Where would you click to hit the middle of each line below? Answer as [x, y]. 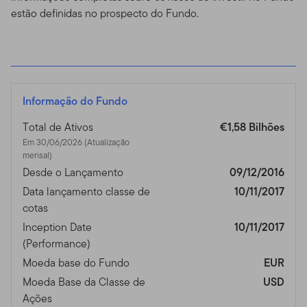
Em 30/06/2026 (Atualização [53, 142]
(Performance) [57, 243]
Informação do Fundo [75, 101]
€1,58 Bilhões [252, 127]
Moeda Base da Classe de [84, 282]
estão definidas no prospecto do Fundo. [105, 13]
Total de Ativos [58, 127]
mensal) [37, 155]
